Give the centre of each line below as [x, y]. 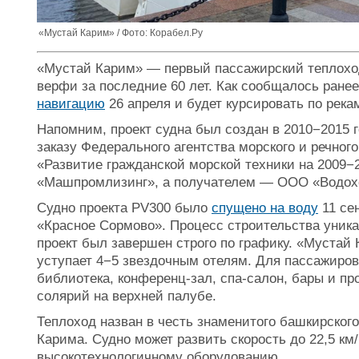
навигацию [71, 103]
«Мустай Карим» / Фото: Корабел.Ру [121, 33]
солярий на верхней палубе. [127, 296]
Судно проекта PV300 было [124, 208]
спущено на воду [265, 208]
